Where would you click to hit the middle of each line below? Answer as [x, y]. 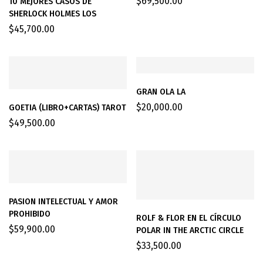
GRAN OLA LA [161, 92]
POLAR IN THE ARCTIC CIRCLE [190, 230]
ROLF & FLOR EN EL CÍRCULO [189, 218]
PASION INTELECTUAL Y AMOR [63, 202]
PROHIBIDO [30, 214]
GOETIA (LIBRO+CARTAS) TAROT [68, 108]
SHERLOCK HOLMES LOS [53, 14]
